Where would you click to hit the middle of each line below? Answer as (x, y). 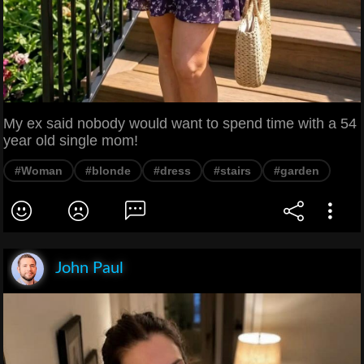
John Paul (89, 269)
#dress (172, 171)
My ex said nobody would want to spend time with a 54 (180, 124)
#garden (297, 171)
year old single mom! (71, 141)
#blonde (108, 171)
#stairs (232, 171)
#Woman (39, 171)
